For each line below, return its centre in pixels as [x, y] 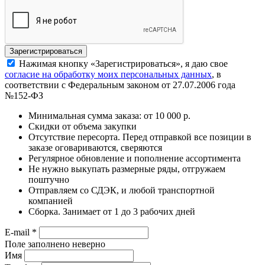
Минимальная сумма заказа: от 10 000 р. [109, 115]
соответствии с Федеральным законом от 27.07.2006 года [120, 85]
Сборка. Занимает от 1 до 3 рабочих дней [112, 211]
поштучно [49, 179]
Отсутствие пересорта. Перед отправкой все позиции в [140, 137]
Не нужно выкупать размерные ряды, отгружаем [127, 169]
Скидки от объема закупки [83, 126]
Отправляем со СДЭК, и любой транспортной [122, 190]
